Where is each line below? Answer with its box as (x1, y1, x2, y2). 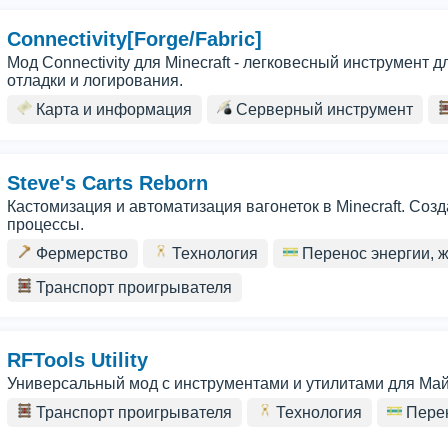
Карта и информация (32, 101, 192, 118)
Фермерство (32, 245, 128, 262)
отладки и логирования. (7, 72, 183, 89)
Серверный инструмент (232, 101, 413, 118)
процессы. (7, 216, 84, 233)
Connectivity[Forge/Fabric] (7, 28, 262, 50)
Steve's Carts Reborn (7, 172, 208, 194)
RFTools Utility (7, 349, 148, 371)
